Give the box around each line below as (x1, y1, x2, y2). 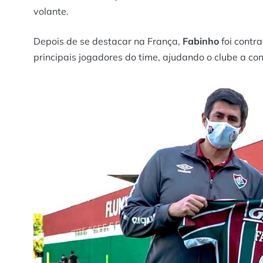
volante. (33, 5, 69, 17)
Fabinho (183, 35, 219, 47)
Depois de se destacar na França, (33, 35, 183, 47)
